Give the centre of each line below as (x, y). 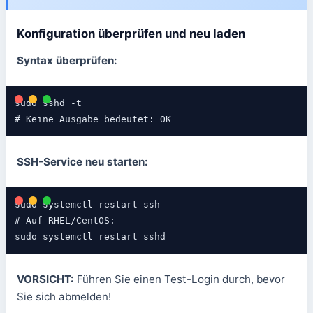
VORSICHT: (45, 279)
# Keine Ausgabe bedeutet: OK (93, 119)
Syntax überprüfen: (67, 61)
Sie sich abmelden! (64, 296)
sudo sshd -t (48, 103)
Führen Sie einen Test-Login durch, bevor (180, 279)
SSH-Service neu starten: (82, 162)
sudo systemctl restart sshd (90, 236)
